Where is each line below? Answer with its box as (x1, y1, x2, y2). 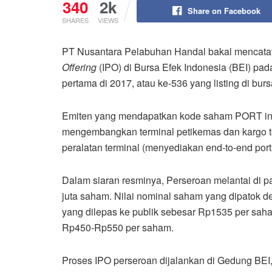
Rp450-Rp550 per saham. (62, 220, 174, 234)
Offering (62, 59, 99, 74)
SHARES (62, 15, 89, 25)
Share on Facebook (187, 4, 260, 16)
